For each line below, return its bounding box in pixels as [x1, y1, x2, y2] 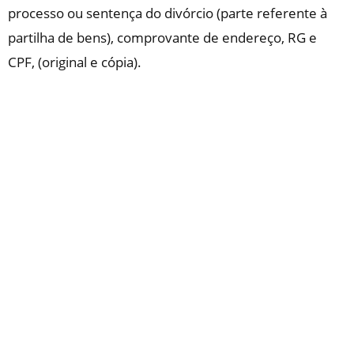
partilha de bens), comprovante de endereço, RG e [8, 28, 317, 47]
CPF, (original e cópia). [8, 52, 141, 71]
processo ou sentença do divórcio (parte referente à [8, 3, 327, 22]
